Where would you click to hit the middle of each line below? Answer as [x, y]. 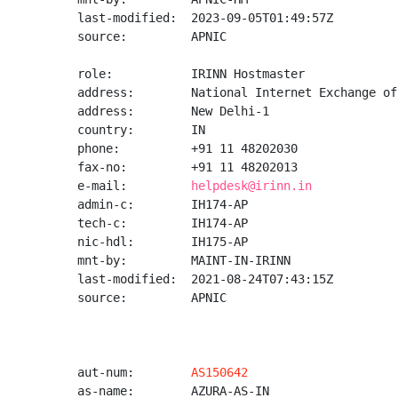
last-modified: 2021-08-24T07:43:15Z [205, 279]
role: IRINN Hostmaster [191, 74]
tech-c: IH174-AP [163, 223]
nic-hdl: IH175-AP [163, 242]
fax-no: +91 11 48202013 [187, 167]
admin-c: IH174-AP [163, 204]
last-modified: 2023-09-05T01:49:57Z [205, 18]
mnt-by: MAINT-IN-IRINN [184, 260]
